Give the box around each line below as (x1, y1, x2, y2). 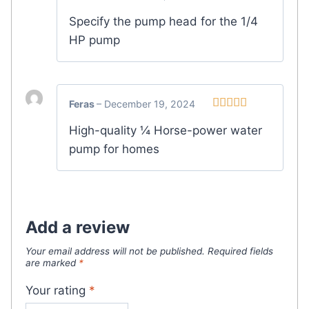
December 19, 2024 (104, 97, 195, 110)
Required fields (208, 245, 273, 257)
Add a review (26, 217, 130, 237)
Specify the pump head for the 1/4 (69, 14, 258, 28)
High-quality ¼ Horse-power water (69, 123, 262, 137)
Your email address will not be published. (26, 245, 205, 257)
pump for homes (69, 141, 159, 156)
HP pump (69, 32, 120, 47)
